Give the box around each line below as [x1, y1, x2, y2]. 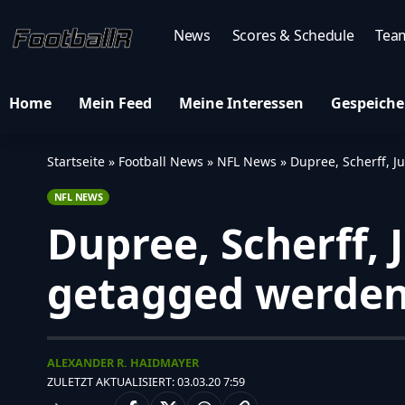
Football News [118, 153, 203, 170]
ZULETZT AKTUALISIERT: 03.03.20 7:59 [47, 372, 245, 390]
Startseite [47, 153, 105, 170]
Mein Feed [79, 92, 152, 113]
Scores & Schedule [231, 25, 354, 45]
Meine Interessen [179, 92, 304, 113]
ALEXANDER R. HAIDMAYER [47, 353, 199, 371]
